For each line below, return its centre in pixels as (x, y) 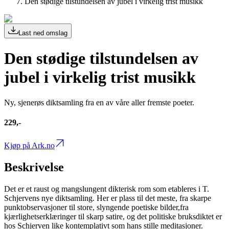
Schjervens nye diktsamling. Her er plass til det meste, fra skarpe (108, 198)
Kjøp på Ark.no (29, 146)
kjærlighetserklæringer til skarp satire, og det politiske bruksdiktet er (113, 217)
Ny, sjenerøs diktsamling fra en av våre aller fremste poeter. (99, 102)
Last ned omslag (43, 33)
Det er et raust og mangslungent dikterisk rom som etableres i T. (107, 189)
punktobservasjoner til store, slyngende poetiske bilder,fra (96, 208)
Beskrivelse (34, 167)
